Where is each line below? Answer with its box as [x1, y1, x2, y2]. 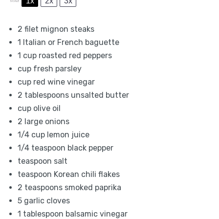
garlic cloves [22, 196, 70, 205]
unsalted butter [69, 90, 129, 100]
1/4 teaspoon [18, 143, 66, 153]
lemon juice [45, 130, 89, 139]
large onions [22, 117, 69, 126]
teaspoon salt [18, 156, 67, 166]
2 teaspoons [18, 183, 63, 192]
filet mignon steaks [22, 24, 94, 34]
